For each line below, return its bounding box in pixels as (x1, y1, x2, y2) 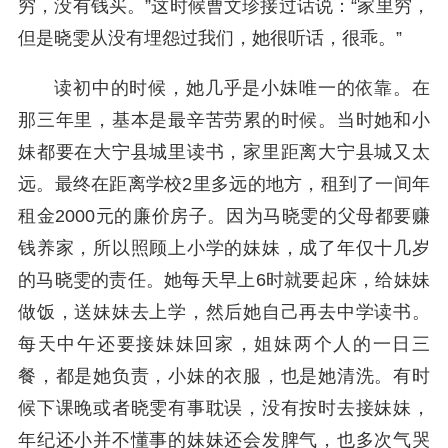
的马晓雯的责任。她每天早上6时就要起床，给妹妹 (18, 270, 430, 290)
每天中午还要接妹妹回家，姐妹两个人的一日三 (18, 334, 430, 354)
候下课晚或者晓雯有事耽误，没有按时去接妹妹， (18, 398, 430, 418)
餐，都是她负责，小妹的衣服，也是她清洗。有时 (18, 366, 430, 386)
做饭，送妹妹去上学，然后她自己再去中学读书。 (18, 302, 430, 322)
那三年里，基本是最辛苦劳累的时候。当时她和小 (18, 110, 430, 130)
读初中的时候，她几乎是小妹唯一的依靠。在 (54, 78, 430, 98)
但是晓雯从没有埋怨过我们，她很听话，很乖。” (18, 28, 402, 48)
